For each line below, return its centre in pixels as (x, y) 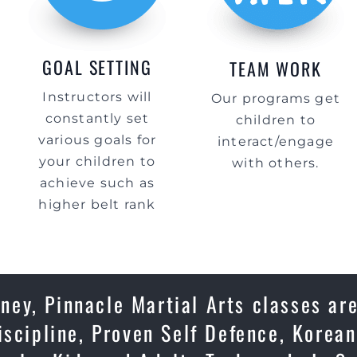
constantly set (97, 118)
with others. (276, 163)
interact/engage (276, 141)
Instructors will (97, 97)
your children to (97, 161)
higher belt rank (97, 204)
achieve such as (97, 183)
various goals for (97, 140)
